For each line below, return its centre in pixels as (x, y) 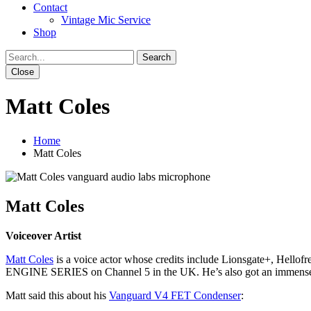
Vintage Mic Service (106, 20)
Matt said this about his (57, 295)
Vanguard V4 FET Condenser (175, 295)
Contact (50, 7)
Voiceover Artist (43, 235)
